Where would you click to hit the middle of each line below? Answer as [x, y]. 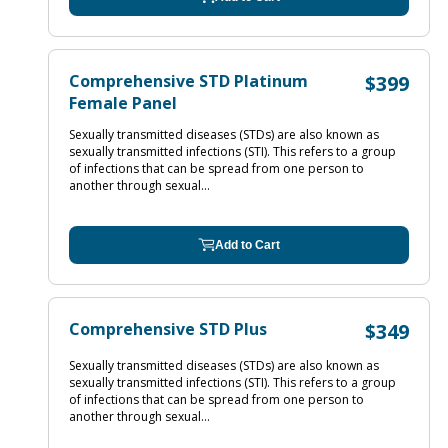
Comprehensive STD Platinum [188, 81]
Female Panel [123, 103]
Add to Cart [247, 245]
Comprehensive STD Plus [168, 329]
